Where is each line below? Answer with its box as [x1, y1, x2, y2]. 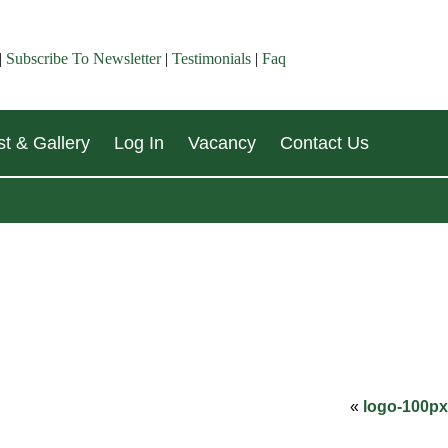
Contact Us [280, 133, 369, 153]
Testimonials [172, 50, 251, 67]
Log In [114, 133, 164, 153]
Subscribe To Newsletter [6, 50, 161, 67]
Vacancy [188, 133, 256, 153]
